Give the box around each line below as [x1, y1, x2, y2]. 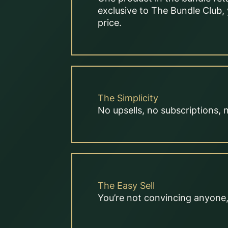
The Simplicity [98, 93, 158, 104]
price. [98, 17, 122, 28]
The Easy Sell [98, 180, 155, 191]
